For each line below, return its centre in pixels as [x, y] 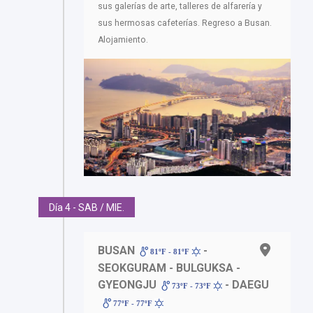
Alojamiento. [123, 39]
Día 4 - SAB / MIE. [87, 207]
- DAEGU [246, 284]
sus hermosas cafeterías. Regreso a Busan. [185, 23]
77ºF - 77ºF [133, 303]
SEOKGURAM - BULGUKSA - [169, 268]
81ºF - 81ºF [170, 251]
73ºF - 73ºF [192, 285]
